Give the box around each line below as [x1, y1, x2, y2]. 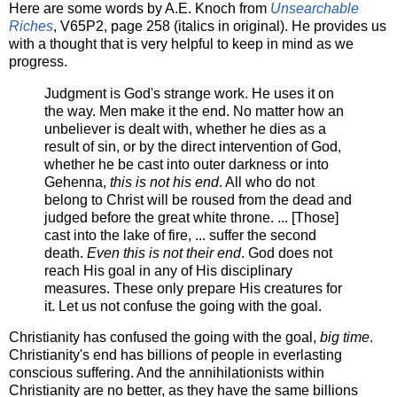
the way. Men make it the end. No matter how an [44, 103, 344, 119]
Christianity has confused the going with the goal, [9, 330, 320, 346]
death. [44, 245, 87, 261]
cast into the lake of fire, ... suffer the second [44, 227, 316, 243]
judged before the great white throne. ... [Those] [44, 209, 339, 225]
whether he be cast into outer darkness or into [44, 156, 329, 172]
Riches [9, 18, 53, 34]
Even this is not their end [87, 245, 241, 261]
